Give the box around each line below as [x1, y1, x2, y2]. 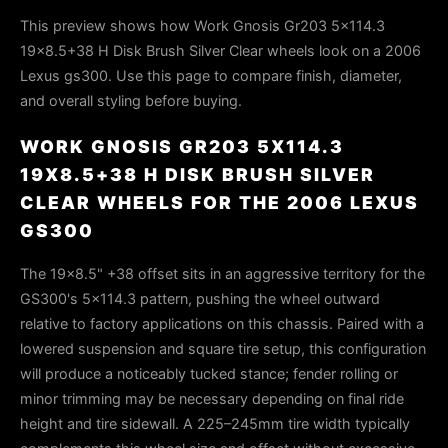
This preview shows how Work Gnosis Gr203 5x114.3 [20, 17, 385, 34]
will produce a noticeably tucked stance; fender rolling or [20, 365, 398, 382]
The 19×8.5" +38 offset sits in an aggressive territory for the [20, 265, 425, 282]
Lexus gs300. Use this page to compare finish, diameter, [20, 67, 402, 84]
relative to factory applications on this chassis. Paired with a [20, 315, 424, 332]
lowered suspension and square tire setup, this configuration [20, 340, 426, 357]
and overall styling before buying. [20, 92, 242, 109]
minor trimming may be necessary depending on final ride [20, 390, 404, 407]
